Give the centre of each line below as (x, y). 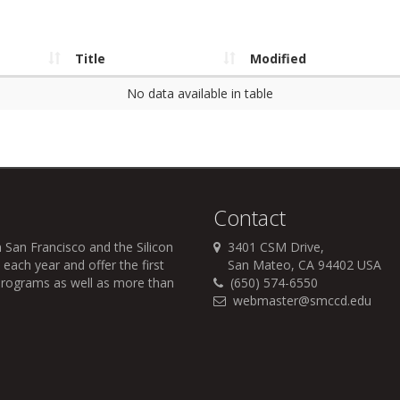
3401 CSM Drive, (272, 247)
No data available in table (200, 94)
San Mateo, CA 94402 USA (297, 265)
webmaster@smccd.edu (302, 301)
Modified (278, 59)
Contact (250, 218)
